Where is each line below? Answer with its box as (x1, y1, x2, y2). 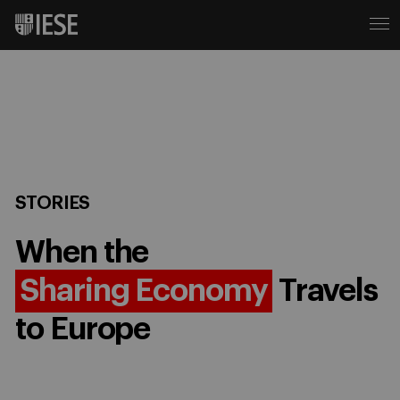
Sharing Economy (20, 275, 268, 306)
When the (15, 237, 149, 268)
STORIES (15, 195, 90, 212)
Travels (271, 275, 379, 306)
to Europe (15, 313, 151, 345)
